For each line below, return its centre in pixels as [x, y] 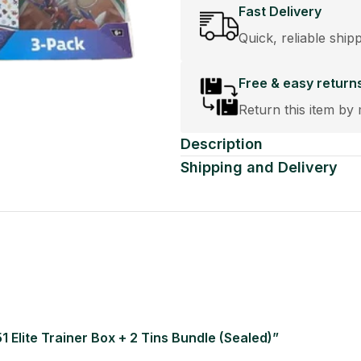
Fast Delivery [280, 11]
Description [222, 143]
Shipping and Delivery [259, 167]
